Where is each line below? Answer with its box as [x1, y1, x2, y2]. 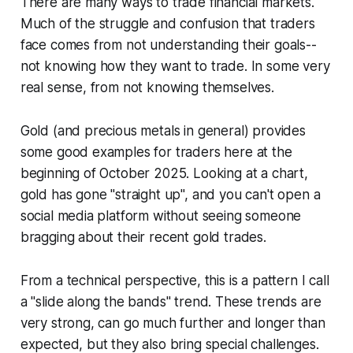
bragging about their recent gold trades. [20, 229, 266, 246]
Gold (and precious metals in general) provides [20, 123, 306, 139]
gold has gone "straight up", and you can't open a [20, 187, 321, 203]
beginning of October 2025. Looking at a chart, [20, 165, 308, 182]
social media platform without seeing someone [20, 208, 302, 225]
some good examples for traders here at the [20, 144, 292, 161]
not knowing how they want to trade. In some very [20, 58, 330, 75]
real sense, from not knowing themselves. [20, 80, 274, 96]
